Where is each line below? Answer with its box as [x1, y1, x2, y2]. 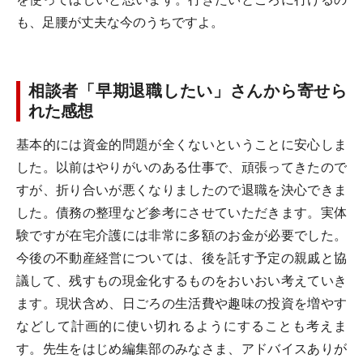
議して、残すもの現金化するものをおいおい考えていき [16, 273, 347, 288]
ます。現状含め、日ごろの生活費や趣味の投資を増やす [16, 296, 347, 311]
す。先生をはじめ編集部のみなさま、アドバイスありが [16, 341, 347, 357]
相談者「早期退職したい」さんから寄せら [28, 81, 347, 100]
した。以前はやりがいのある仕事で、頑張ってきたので [16, 160, 347, 175]
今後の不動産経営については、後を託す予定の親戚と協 [16, 250, 347, 266]
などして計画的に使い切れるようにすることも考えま [16, 318, 347, 334]
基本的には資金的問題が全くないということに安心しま [16, 137, 347, 152]
